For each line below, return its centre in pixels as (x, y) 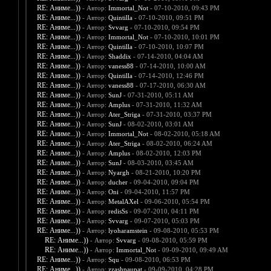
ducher (118, 182)
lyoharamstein (128, 231)
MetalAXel (123, 202)
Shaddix (119, 57)
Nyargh (119, 173)
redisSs (118, 211)
